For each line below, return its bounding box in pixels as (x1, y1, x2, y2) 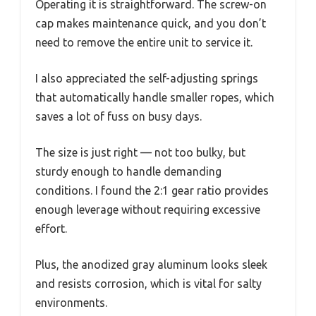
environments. (35, 296, 107, 310)
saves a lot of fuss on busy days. (35, 110, 202, 123)
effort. (35, 222, 67, 236)
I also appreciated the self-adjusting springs (35, 72, 258, 85)
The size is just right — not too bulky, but (35, 146, 245, 159)
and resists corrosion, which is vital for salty (35, 277, 262, 291)
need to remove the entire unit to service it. (35, 36, 253, 49)
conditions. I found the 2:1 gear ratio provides (35, 184, 269, 197)
